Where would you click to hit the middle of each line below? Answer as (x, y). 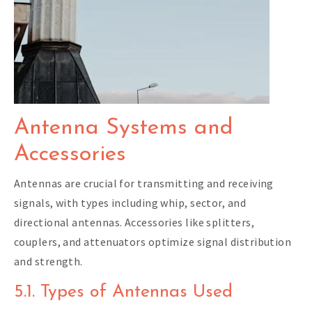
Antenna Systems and (124, 128)
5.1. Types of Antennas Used (123, 292)
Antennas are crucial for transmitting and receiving (144, 183)
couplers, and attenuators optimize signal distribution (153, 241)
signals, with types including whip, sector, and (130, 202)
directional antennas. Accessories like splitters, (134, 222)
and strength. (48, 261)
